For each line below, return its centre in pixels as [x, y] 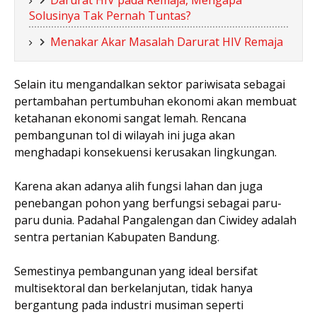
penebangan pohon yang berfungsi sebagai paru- [148, 203]
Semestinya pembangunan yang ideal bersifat [136, 271]
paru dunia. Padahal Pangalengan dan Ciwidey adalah [155, 220]
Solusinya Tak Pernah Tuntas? [110, 15]
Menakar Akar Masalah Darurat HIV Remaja [167, 41]
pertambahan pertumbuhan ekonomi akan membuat [155, 101]
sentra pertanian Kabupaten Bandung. [118, 237]
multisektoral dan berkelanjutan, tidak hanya [133, 288]
